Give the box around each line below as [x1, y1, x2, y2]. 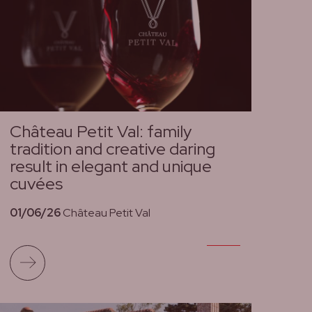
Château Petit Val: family [9, 120, 192, 143]
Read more [44, 247, 104, 262]
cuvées [9, 173, 63, 195]
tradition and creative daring [9, 138, 215, 160]
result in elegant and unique [9, 155, 212, 178]
